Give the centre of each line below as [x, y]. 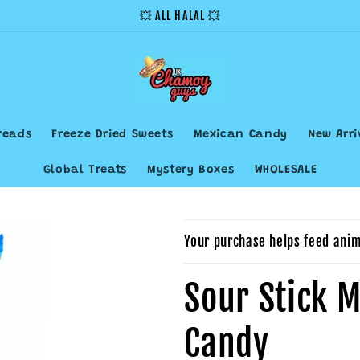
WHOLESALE [286, 170]
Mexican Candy [240, 135]
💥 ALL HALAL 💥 [180, 16]
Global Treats [85, 170]
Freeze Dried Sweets [112, 135]
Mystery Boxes [191, 170]
